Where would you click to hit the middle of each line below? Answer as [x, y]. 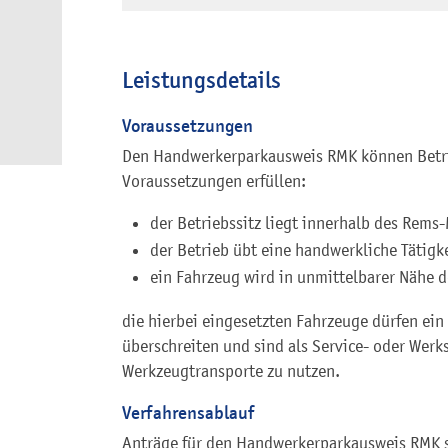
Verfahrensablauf [188, 412]
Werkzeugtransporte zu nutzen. [231, 370]
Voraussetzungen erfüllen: [214, 180]
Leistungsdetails [201, 80]
